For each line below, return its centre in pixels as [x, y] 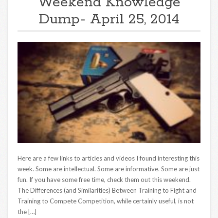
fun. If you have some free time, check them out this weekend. [106, 180]
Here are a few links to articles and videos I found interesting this [109, 158]
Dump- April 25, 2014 [109, 19]
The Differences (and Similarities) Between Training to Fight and [107, 191]
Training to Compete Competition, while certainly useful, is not [106, 201]
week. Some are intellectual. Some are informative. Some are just [109, 169]
